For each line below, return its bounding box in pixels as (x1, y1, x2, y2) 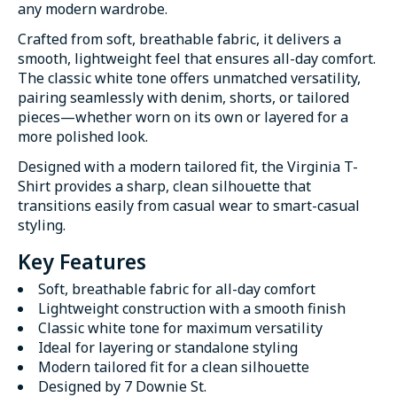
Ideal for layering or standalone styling (38, 337, 298, 357)
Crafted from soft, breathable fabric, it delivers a (18, 28, 341, 49)
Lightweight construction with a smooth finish (38, 298, 346, 318)
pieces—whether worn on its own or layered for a (18, 106, 348, 127)
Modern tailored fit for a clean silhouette (38, 356, 309, 377)
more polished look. (18, 126, 148, 146)
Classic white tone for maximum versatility (38, 317, 323, 338)
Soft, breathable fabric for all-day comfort (38, 278, 315, 299)
